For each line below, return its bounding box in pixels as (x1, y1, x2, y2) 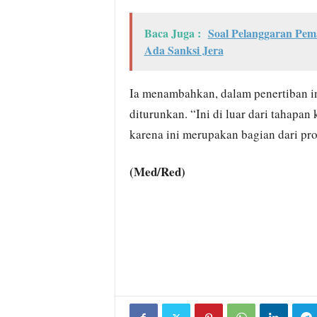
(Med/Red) (129, 163, 185, 180)
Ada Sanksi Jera (144, 42, 224, 58)
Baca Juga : (144, 25, 201, 41)
